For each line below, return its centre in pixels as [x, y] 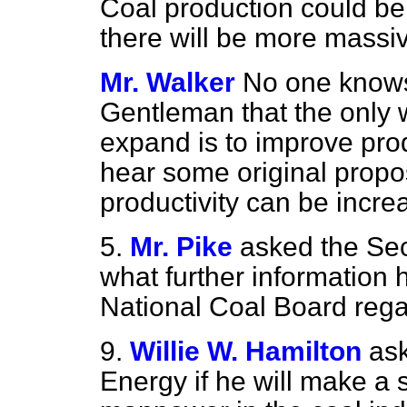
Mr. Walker [168, 82]
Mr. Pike [181, 247]
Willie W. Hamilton [246, 351]
